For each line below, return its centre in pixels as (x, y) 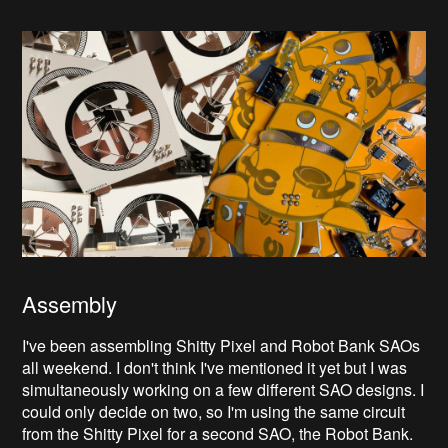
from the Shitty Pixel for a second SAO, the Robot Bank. (220, 434)
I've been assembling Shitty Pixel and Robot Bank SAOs (221, 346)
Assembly (70, 304)
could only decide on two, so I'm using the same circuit (214, 412)
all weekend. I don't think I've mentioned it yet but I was (215, 368)
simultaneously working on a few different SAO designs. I (223, 390)
